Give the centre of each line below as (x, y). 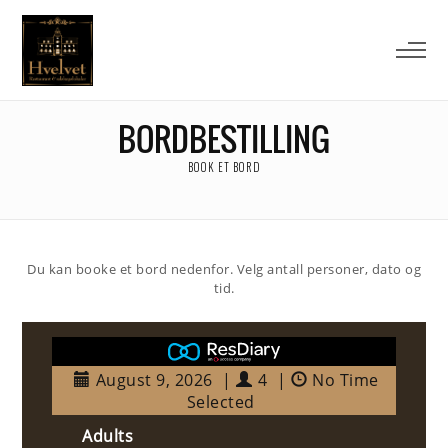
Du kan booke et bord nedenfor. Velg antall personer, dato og (224, 269)
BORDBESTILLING (224, 138)
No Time (345, 380)
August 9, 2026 (154, 380)
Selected (220, 402)
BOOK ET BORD (224, 167)
